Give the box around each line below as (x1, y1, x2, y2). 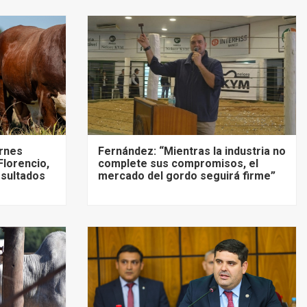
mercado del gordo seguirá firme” (98, 169, 275, 182)
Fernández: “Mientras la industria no (98, 145, 286, 158)
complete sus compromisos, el (98, 157, 258, 170)
